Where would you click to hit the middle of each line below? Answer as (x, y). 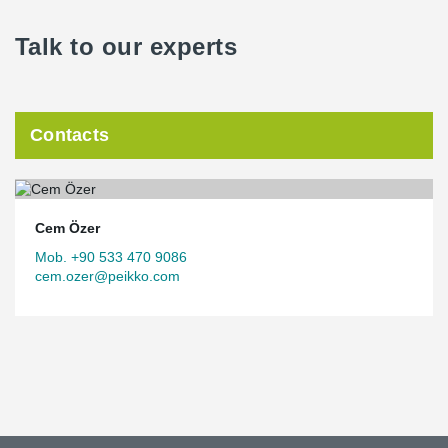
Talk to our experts (126, 46)
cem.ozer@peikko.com (107, 275)
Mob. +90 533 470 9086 (111, 256)
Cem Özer (67, 227)
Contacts (70, 135)
